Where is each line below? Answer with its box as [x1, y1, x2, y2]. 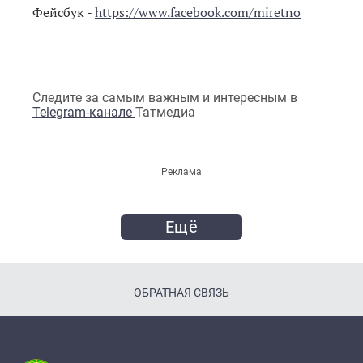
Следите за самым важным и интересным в [32, 90, 297, 106]
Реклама [161, 166, 202, 178]
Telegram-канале [32, 105, 135, 121]
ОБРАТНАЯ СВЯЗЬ [134, 286, 229, 300]
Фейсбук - [32, 2, 95, 21]
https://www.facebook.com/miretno [95, 2, 301, 21]
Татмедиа [135, 105, 195, 121]
